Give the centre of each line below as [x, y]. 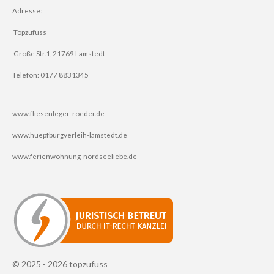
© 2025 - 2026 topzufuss [60, 264]
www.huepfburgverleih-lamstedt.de [70, 135]
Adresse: [27, 10]
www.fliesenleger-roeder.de [58, 113]
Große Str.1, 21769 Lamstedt [59, 53]
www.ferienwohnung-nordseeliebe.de [75, 156]
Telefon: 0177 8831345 [50, 75]
